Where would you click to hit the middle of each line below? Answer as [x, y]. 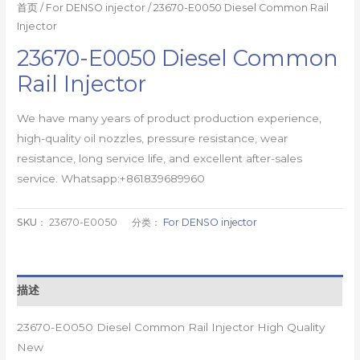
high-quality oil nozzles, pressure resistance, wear [153, 138]
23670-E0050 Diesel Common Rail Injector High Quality [171, 327]
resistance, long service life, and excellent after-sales [160, 158]
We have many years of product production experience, [170, 118]
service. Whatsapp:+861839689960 [111, 178]
